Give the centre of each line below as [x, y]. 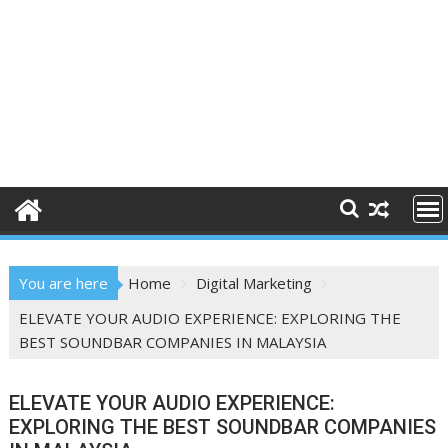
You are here [64, 283]
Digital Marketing [254, 283]
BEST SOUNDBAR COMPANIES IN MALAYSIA [173, 342]
